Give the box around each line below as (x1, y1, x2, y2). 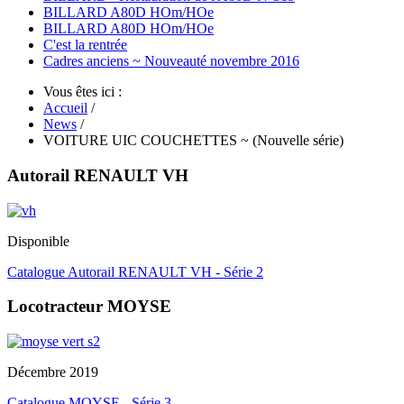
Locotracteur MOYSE (7, 297, 171, 317)
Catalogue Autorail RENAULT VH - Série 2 (7, 263, 263, 280)
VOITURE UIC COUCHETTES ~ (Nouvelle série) (43, 133, 344, 149)
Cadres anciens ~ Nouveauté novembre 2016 (43, 53, 299, 69)
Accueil (43, 100, 87, 116)
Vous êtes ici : (43, 84, 129, 100)
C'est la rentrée (43, 37, 127, 53)
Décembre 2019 (7, 364, 98, 381)
